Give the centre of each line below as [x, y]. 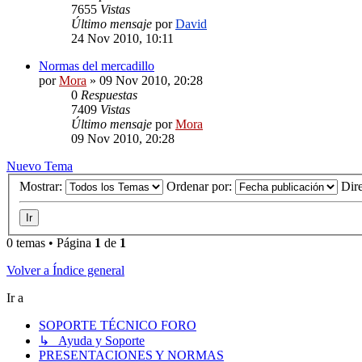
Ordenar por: [201, 187]
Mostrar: [42, 187]
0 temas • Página [51, 243]
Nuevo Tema [40, 166]
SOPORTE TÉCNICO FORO [118, 326]
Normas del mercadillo [97, 65]
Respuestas [109, 95]
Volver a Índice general [65, 271]
